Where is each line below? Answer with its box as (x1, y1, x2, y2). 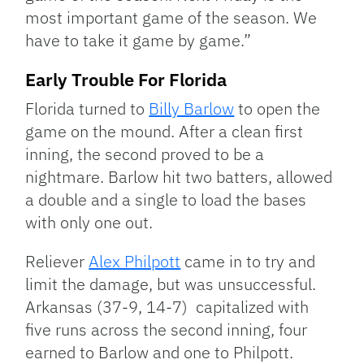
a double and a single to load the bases (25, 188, 307, 211)
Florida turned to (25, 97, 149, 120)
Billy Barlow (149, 97, 235, 120)
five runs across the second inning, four (25, 318, 308, 341)
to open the (234, 97, 321, 120)
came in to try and (180, 250, 316, 273)
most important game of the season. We (25, 6, 318, 29)
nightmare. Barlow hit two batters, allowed (25, 166, 333, 188)
